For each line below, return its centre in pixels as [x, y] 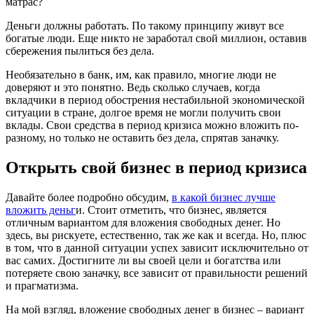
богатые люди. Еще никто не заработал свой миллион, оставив [156, 39]
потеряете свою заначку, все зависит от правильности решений [157, 273]
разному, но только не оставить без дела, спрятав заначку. [142, 138]
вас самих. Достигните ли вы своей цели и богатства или [143, 261]
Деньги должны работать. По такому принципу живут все [145, 26]
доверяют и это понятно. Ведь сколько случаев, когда [133, 88]
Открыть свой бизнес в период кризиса [156, 168]
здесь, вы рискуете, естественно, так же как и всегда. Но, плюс [156, 235]
